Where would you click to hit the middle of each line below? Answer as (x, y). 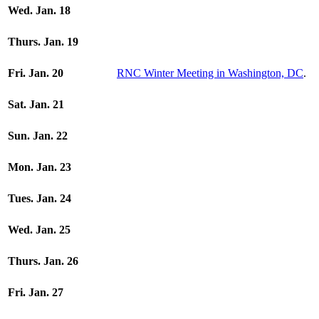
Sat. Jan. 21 (36, 104)
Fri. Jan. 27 (36, 292)
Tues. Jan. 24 (40, 198)
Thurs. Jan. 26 (43, 261)
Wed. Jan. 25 (39, 230)
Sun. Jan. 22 (38, 136)
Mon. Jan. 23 (40, 167)
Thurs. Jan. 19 (43, 42)
